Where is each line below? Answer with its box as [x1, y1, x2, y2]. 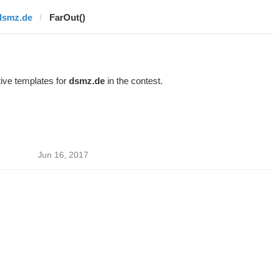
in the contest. [104, 76, 163, 86]
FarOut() [49, 12, 85, 23]
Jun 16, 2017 [37, 150, 88, 160]
